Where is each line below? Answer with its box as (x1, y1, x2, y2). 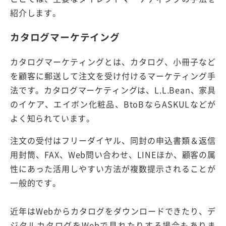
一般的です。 (10, 177, 61, 189)
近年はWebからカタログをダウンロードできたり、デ (10, 205, 216, 217)
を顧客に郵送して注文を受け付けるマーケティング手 (10, 70, 216, 82)
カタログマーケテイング (10, 30, 120, 44)
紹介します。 (10, 6, 61, 19)
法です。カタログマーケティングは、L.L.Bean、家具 (10, 84, 216, 96)
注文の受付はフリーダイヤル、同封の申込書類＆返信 (10, 134, 216, 147)
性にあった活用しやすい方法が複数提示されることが (10, 162, 216, 175)
